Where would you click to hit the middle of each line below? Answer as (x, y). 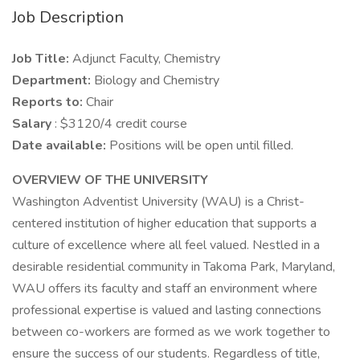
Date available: (61, 145)
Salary (33, 124)
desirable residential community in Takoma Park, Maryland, (174, 267)
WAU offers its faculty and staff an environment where (165, 288)
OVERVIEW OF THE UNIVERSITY (110, 180)
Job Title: (42, 59)
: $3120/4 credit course (121, 124)
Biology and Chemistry (157, 80)
